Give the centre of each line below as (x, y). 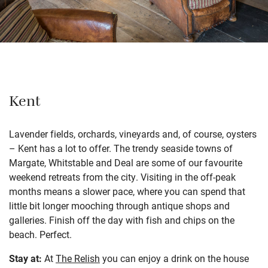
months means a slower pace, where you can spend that (127, 191)
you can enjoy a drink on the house (174, 258)
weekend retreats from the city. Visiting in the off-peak (122, 176)
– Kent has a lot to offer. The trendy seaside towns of (121, 148)
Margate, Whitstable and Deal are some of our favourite (126, 162)
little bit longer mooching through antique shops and (119, 205)
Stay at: (25, 258)
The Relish (78, 258)
